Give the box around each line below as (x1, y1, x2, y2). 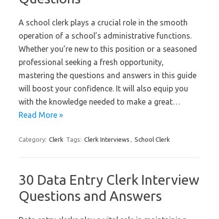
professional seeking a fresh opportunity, (19, 58, 164, 66)
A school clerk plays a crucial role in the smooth (19, 18, 188, 27)
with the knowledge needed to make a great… (19, 97, 180, 106)
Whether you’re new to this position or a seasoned (19, 44, 197, 53)
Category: (19, 136, 48, 143)
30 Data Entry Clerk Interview (19, 172, 199, 187)
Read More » (19, 110, 63, 119)
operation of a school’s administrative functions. (19, 31, 192, 40)
